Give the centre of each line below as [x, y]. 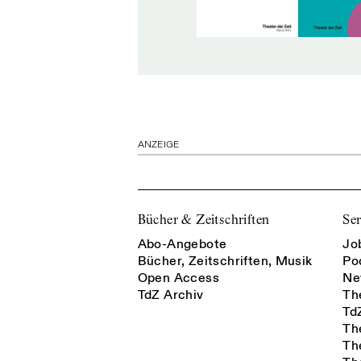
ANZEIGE [158, 145]
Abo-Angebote [182, 245]
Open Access [178, 278]
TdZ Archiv [170, 295]
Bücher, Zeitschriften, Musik [225, 261]
